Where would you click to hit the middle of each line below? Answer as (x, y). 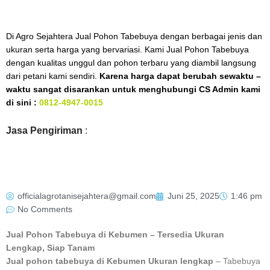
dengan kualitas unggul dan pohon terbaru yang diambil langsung (131, 63)
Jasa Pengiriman (44, 131)
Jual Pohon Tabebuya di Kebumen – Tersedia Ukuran (115, 234)
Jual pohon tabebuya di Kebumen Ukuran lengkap (110, 261)
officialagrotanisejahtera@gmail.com (87, 196)
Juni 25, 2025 (193, 196)
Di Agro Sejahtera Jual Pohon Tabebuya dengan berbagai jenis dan (134, 37)
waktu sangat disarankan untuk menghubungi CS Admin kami (133, 90)
